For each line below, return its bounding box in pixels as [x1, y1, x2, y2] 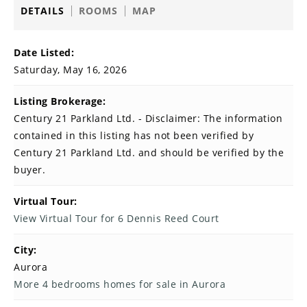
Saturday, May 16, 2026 [14, 63, 127, 77]
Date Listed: [14, 46, 74, 60]
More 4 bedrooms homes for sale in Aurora [14, 278, 225, 291]
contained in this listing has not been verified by [14, 129, 254, 143]
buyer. [14, 163, 45, 177]
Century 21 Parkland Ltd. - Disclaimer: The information [14, 112, 282, 125]
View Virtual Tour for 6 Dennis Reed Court [14, 212, 219, 225]
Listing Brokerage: [14, 95, 106, 108]
